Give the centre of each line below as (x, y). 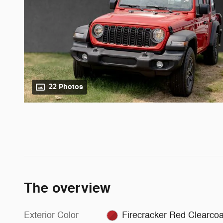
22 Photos (66, 87)
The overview (67, 189)
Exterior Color (51, 215)
